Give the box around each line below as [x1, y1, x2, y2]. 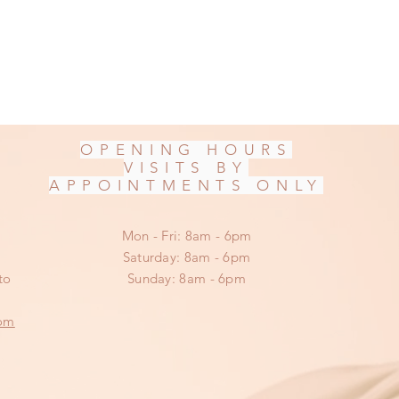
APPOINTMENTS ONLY [48, 176, 324, 194]
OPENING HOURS [80, 141, 292, 159]
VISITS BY [124, 159, 248, 176]
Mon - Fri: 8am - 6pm [121, 227, 252, 244]
